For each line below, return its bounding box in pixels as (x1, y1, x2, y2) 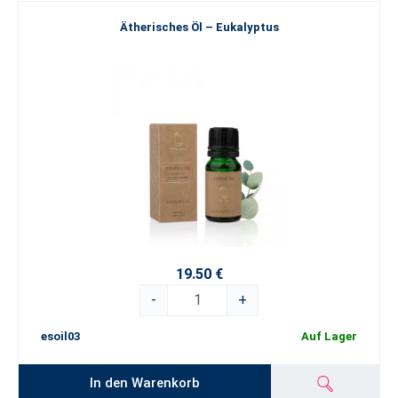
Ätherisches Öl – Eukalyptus (119, 20, 279, 34)
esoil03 (41, 330, 80, 344)
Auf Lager (301, 330, 357, 344)
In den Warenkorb (90, 374, 201, 391)
